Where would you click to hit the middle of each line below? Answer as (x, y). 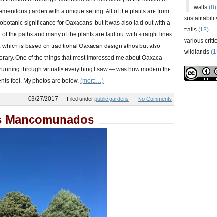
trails (190, 30)
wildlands (197, 52)
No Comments (155, 99)
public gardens (112, 99)
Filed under (81, 99)
